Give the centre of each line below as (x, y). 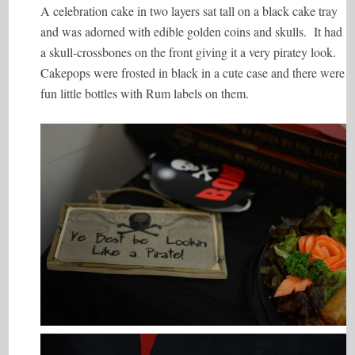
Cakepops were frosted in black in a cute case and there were (193, 73)
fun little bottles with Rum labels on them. (145, 94)
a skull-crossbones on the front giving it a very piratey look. (189, 52)
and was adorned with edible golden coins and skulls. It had (192, 32)
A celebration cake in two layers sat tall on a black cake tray (189, 11)
